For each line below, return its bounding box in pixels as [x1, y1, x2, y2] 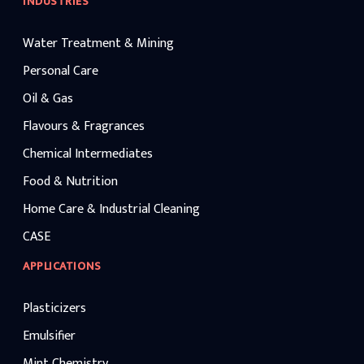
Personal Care [23, 60, 98, 82]
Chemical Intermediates [23, 143, 153, 165]
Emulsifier [23, 325, 76, 347]
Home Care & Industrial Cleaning [23, 198, 200, 220]
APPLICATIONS [23, 257, 102, 275]
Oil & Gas [23, 88, 73, 110]
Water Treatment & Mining [23, 32, 174, 54]
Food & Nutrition [23, 171, 118, 193]
